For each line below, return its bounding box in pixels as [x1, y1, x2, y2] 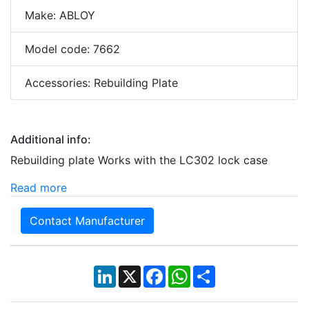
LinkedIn [115, 264, 159, 279]
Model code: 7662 [25, 42, 120, 57]
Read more [10, 181, 67, 195]
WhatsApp [190, 264, 244, 279]
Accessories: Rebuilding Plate [25, 76, 178, 90]
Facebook [165, 264, 217, 279]
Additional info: [10, 132, 91, 147]
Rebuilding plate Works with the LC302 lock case [10, 153, 268, 168]
